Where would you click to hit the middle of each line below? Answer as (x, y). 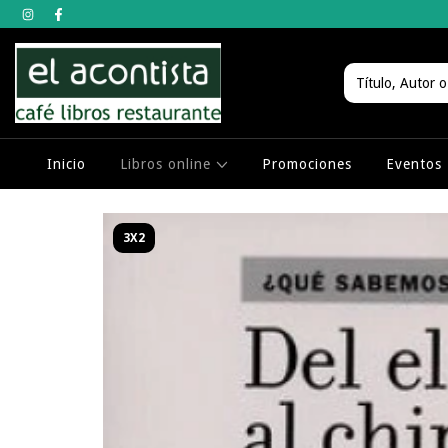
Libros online (167, 164)
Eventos (414, 164)
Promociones (307, 164)
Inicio (66, 164)
